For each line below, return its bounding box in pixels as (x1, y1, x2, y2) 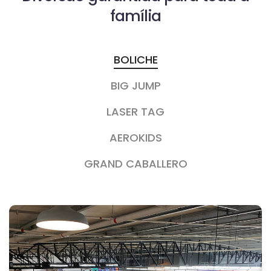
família (110, 5, 161, 27)
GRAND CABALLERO (83, 156, 188, 172)
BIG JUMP (110, 78, 161, 94)
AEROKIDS (109, 130, 162, 146)
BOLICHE (113, 52, 158, 68)
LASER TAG (106, 104, 165, 120)
